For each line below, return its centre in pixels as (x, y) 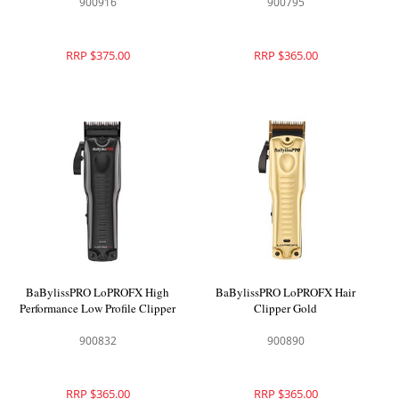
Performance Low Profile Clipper (98, 308)
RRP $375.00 (98, 56)
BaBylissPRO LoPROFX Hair (286, 292)
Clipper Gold (286, 308)
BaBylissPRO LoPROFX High (98, 292)
